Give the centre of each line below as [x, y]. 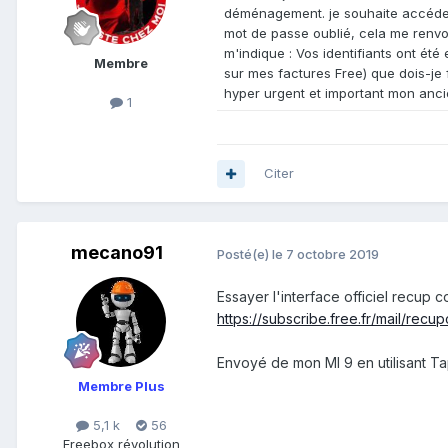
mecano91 [117, 253]
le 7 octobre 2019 [325, 253]
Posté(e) [244, 253]
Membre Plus [121, 386]
